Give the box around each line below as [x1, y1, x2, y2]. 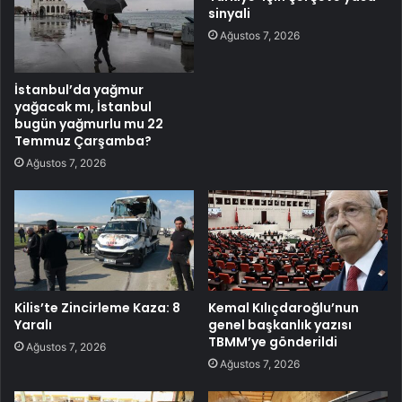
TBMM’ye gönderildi [208, 333, 337, 352]
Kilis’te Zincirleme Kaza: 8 [14, 299, 180, 318]
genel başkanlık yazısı [208, 316, 352, 335]
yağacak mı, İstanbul [14, 97, 152, 116]
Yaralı [14, 316, 52, 335]
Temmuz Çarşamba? [14, 131, 152, 150]
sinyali [208, 4, 250, 22]
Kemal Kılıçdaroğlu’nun [208, 299, 359, 318]
